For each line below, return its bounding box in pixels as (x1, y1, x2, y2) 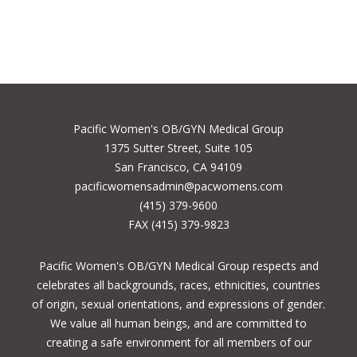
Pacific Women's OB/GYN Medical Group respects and (38, 258, 319, 274)
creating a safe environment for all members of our (45, 335, 312, 351)
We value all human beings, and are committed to (50, 316, 307, 331)
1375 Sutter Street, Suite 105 (104, 140, 253, 156)
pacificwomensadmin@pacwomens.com (74, 178, 283, 194)
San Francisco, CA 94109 (115, 159, 242, 175)
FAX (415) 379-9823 (127, 217, 229, 233)
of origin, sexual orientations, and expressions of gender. (32, 296, 325, 312)
